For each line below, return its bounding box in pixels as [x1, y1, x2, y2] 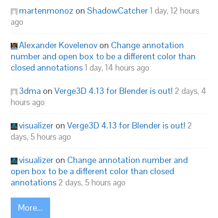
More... [18, 202, 43, 213]
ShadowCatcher [87, 5, 148, 16]
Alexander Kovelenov [19, 39, 98, 51]
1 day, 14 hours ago [85, 62, 150, 73]
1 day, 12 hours [150, 5, 200, 16]
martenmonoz [19, 5, 74, 16]
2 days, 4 [175, 86, 207, 96]
